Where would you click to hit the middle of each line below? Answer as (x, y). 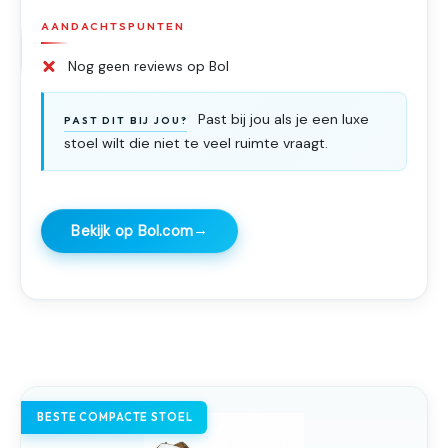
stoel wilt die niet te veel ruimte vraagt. (196, 142)
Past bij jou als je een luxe (281, 119)
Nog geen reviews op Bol (149, 66)
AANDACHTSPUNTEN (113, 25)
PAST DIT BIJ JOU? (126, 121)
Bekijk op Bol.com (132, 230)
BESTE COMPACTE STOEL (115, 416)
